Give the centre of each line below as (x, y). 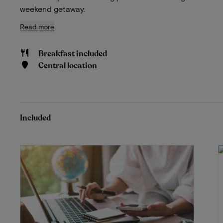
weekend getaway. (53, 8)
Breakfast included (72, 54)
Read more (37, 26)
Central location (67, 65)
